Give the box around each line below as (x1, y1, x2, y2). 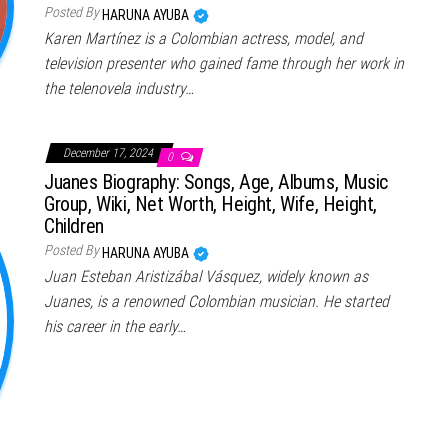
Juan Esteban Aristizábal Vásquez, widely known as (44, 267, 368, 287)
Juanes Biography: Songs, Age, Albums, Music (44, 170, 388, 195)
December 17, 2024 (63, 146, 156, 161)
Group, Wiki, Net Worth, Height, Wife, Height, (44, 192, 378, 217)
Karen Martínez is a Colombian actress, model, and (44, 29, 363, 49)
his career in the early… (44, 317, 186, 337)
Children (44, 214, 104, 239)
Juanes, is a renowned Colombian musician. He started (44, 292, 389, 312)
